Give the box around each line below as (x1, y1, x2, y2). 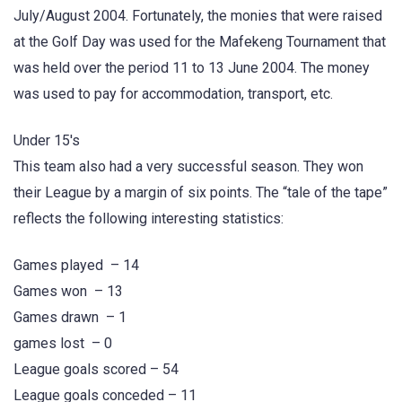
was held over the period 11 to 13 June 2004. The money (13, 58, 370, 76)
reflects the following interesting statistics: (13, 210, 284, 227)
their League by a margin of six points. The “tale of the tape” (13, 184, 388, 201)
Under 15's (13, 132, 80, 149)
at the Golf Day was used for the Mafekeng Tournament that (13, 32, 386, 50)
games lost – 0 (13, 335, 112, 353)
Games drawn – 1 (13, 309, 127, 327)
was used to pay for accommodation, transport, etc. (13, 84, 333, 102)
